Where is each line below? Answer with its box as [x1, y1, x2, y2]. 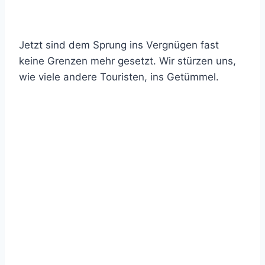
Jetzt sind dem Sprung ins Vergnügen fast [19, 39, 219, 51]
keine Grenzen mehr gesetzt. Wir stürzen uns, [19, 55, 236, 67]
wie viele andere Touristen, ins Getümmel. [19, 71, 219, 83]
